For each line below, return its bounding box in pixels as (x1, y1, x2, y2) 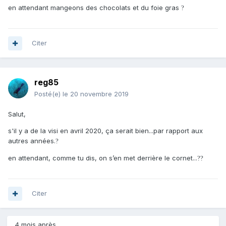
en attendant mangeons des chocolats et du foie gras (8, 4, 181, 12)
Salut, (8, 110, 26, 119)
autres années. (8, 137, 55, 145)
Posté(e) (34, 90, 63, 98)
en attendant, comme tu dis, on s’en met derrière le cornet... (8, 154, 197, 162)
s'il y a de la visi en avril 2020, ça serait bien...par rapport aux (8, 127, 203, 135)
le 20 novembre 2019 (63, 90, 129, 98)
